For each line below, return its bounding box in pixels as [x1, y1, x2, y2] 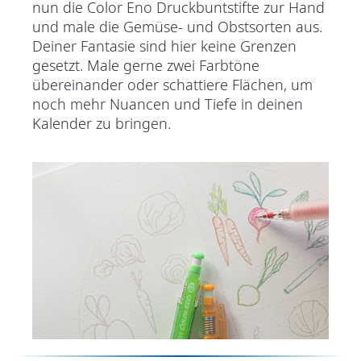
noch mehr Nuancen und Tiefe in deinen [32, 93, 303, 114]
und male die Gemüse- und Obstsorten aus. [32, 16, 322, 36]
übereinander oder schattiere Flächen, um [32, 74, 313, 94]
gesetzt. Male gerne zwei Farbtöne [32, 55, 259, 75]
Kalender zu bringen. [32, 113, 171, 133]
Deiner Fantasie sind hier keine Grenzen [32, 35, 297, 56]
